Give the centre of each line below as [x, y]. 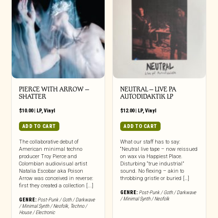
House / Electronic [37, 212]
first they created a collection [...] [56, 185]
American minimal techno [50, 149]
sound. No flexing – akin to [152, 171]
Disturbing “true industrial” [152, 163]
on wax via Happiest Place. [151, 156]
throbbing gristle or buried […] [154, 178]
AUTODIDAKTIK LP [146, 96]
